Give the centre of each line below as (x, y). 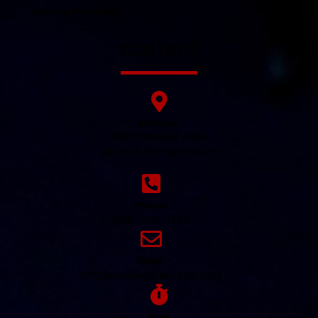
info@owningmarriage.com (151, 275)
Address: (159, 123)
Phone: (151, 205)
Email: (151, 261)
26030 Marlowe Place (159, 136)
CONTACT (159, 50)
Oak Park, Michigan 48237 (159, 151)
